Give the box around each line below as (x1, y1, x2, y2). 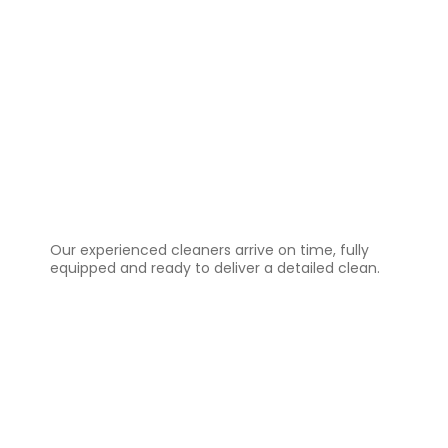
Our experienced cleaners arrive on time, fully (50, 240, 369, 260)
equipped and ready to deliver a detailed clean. (50, 258, 380, 278)
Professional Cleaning (81, 199, 354, 232)
